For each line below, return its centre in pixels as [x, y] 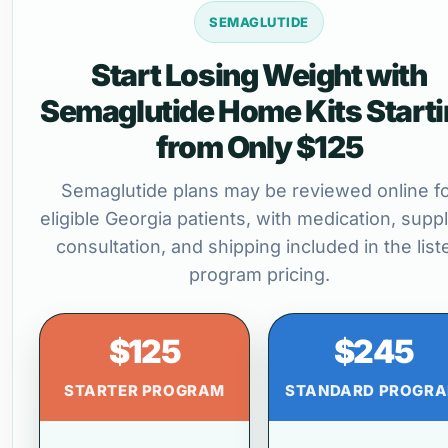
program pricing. [259, 274]
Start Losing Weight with [259, 75]
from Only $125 [259, 147]
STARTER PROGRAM [144, 390]
